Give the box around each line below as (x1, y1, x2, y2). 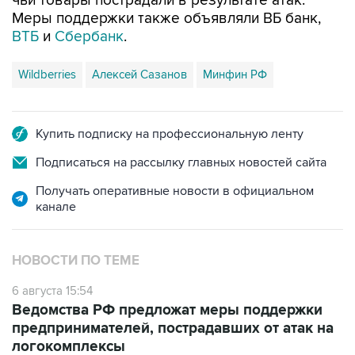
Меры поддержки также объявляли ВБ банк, (12, 10, 321, 29)
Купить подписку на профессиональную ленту (36, 126, 303, 143)
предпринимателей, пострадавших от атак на (12, 319, 334, 338)
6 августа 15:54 (12, 284, 93, 299)
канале (36, 199, 76, 216)
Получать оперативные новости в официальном (36, 183, 314, 200)
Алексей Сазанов (92, 67, 187, 82)
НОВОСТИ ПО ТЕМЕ (12, 253, 139, 269)
